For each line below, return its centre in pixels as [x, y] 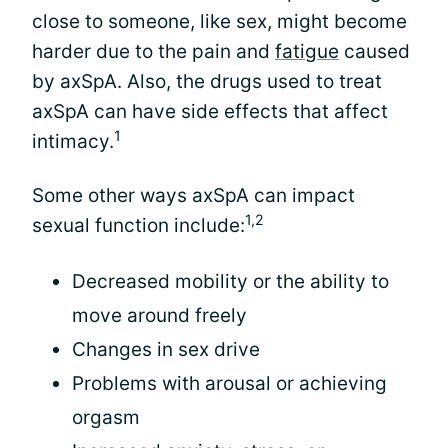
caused [374, 51]
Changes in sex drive [166, 349]
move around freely [159, 315]
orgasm [106, 417]
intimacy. [73, 141]
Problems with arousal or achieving [229, 383]
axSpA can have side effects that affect [210, 111]
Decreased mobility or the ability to [230, 281]
